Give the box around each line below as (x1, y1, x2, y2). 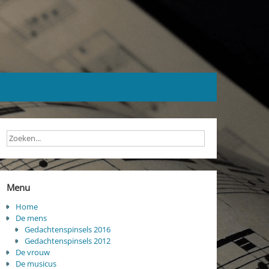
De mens (15, 213, 47, 224)
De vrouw (15, 247, 50, 258)
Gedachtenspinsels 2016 (24, 224, 110, 235)
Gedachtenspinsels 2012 (24, 235, 110, 247)
